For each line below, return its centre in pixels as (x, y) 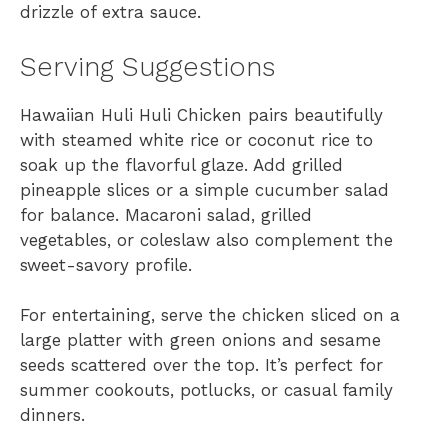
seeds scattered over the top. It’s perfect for (201, 365)
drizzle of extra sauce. (110, 12)
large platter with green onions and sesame (200, 340)
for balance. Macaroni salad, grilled (166, 214)
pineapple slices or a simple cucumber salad (204, 189)
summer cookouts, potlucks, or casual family (206, 390)
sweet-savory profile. (106, 264)
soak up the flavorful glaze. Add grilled (181, 164)
